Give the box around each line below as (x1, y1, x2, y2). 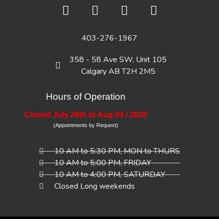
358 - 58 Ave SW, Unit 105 (69, 54, 167, 66)
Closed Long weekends (54, 181, 135, 192)
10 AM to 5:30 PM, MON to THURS (54, 146, 180, 157)
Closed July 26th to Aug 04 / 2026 (24, 110, 147, 119)
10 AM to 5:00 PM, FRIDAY (54, 157, 152, 169)
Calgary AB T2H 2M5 (81, 66, 155, 77)
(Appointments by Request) (53, 122, 118, 129)
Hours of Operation (45, 91, 126, 102)
